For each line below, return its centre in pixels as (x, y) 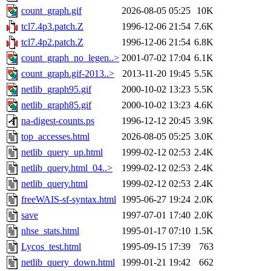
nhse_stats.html (50, 231)
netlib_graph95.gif (56, 90)
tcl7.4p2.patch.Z (52, 42)
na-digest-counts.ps (58, 121)
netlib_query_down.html (68, 263)
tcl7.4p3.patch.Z (52, 27)
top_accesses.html (55, 137)
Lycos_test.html (51, 247)
